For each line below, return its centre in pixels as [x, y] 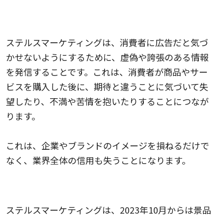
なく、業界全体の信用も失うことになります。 [98, 160]
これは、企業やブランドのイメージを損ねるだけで [108, 145]
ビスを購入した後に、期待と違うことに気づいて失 [107, 86]
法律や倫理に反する [46, 187]
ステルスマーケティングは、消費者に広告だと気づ [107, 42]
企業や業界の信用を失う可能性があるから [90, 19]
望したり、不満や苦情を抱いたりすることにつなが [107, 101]
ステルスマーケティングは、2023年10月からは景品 [109, 209]
